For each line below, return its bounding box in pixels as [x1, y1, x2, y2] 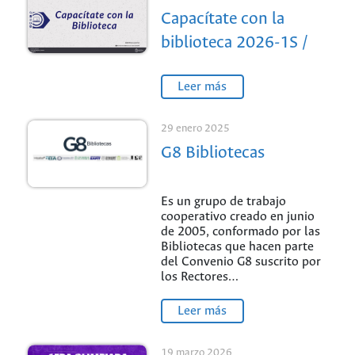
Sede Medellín [160, 58, 262, 77]
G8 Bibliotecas [160, 144, 265, 163]
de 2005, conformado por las [160, 225, 320, 239]
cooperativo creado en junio [160, 210, 315, 224]
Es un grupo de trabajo [160, 195, 286, 209]
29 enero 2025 [160, 122, 230, 135]
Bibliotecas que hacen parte [160, 240, 314, 254]
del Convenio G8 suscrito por [160, 255, 321, 269]
